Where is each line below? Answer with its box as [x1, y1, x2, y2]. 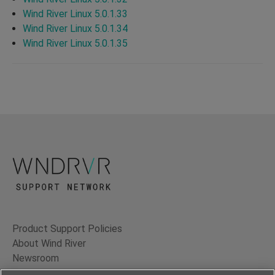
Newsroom [12, 252, 59, 265]
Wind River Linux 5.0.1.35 [23, 37, 128, 49]
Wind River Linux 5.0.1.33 [23, 7, 128, 20]
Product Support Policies [12, 223, 122, 235]
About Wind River [12, 238, 86, 250]
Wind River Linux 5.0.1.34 [23, 22, 128, 34]
